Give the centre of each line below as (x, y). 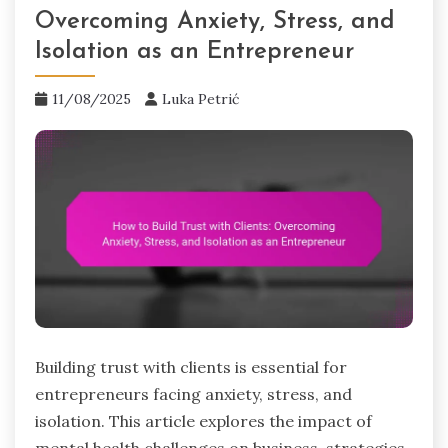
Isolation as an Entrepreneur (194, 51)
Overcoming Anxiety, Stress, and (215, 21)
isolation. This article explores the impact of (203, 421)
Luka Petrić (200, 98)
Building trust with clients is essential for (191, 367)
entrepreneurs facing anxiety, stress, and (193, 394)
